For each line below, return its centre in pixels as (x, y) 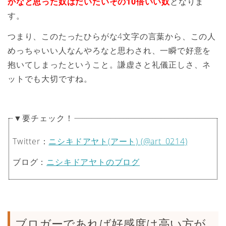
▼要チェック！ (44, 118)
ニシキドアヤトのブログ (93, 162)
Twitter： (31, 142)
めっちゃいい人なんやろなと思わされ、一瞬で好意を (109, 50)
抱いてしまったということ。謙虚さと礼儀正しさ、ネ (109, 64)
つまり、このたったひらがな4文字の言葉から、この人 (112, 36)
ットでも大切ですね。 (50, 78)
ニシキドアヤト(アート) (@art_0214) (118, 142)
